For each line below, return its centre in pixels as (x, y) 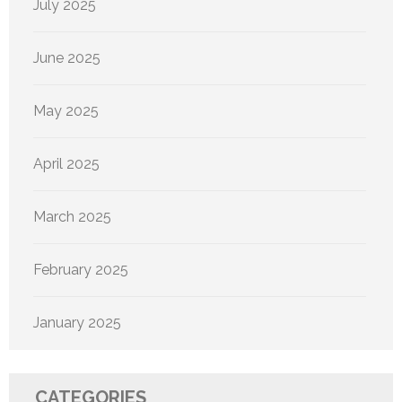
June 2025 (67, 57)
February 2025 (81, 269)
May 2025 (66, 110)
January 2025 (77, 322)
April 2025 (66, 163)
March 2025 (72, 216)
